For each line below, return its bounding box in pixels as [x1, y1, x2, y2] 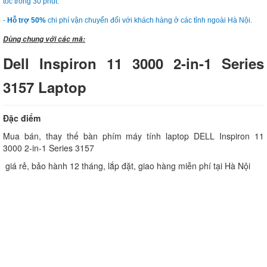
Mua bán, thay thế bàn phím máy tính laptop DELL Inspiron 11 [3, 130, 264, 142]
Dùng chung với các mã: [3, 34, 85, 45]
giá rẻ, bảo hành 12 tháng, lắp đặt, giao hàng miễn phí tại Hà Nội [3, 160, 250, 172]
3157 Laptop [3, 77, 86, 98]
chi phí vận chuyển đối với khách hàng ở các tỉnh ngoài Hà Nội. [46, 16, 252, 25]
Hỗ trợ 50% [7, 16, 46, 25]
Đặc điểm [3, 112, 41, 125]
